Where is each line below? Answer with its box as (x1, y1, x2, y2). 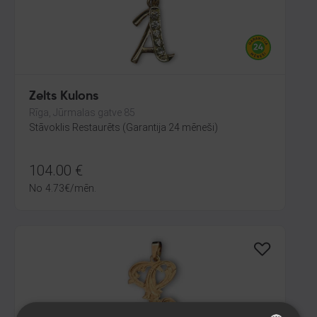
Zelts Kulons (29, 90, 98, 103)
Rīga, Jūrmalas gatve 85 (29, 107, 135, 118)
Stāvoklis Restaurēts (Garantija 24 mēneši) (29, 122, 218, 133)
